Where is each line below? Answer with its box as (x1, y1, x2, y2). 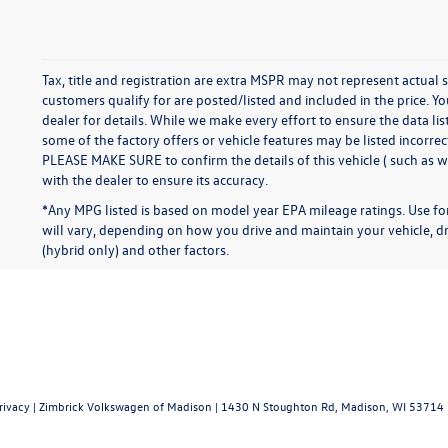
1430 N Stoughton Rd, (218, 397, 338, 414)
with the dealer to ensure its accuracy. (42, 169, 268, 189)
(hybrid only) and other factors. (42, 239, 229, 259)
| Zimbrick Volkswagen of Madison (30, 397, 212, 414)
